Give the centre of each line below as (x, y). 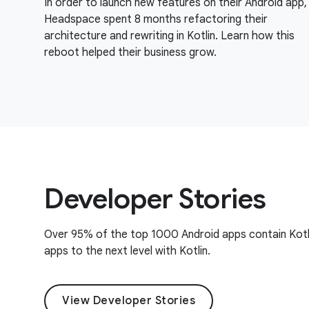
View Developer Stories (129, 301)
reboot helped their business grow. (130, 52)
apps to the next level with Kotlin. (127, 251)
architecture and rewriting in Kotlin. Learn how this (169, 36)
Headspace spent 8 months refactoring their (156, 19)
